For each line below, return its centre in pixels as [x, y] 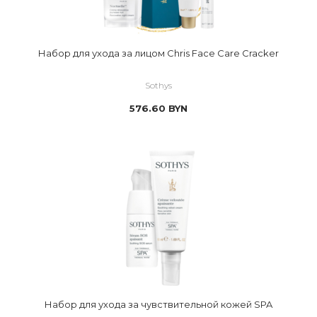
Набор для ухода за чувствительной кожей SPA [158, 304]
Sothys [158, 85]
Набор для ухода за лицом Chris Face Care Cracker [158, 53]
